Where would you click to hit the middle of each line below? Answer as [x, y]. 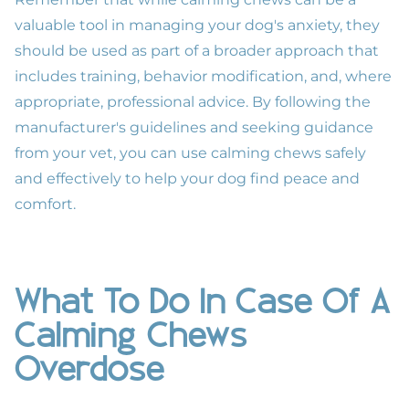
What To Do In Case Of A [203, 305]
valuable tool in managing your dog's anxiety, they [197, 26]
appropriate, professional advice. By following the [193, 102]
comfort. [45, 204]
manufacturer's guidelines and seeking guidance [194, 128]
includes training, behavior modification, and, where [203, 77]
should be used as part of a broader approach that [197, 51]
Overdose [89, 372]
